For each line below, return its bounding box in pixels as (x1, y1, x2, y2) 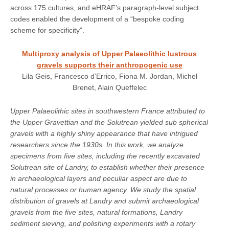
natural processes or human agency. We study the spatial (10, 185, 196, 194)
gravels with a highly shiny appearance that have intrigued (10, 129, 198, 138)
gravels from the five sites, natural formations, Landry (10, 208, 182, 216)
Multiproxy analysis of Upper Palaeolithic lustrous (22, 49, 197, 58)
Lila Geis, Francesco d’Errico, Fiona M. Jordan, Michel (21, 72, 197, 80)
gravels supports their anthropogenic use (36, 60, 182, 69)
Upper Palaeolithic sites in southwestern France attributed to (10, 106, 205, 115)
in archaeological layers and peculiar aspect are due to (10, 174, 187, 182)
